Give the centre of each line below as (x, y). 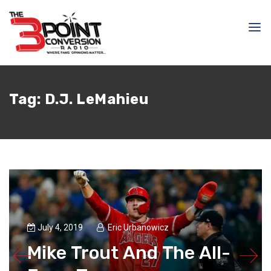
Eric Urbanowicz (138, 228)
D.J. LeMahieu (96, 99)
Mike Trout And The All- (129, 253)
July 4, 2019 (61, 228)
